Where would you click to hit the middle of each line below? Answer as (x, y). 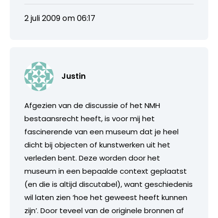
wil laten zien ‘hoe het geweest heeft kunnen (106, 197)
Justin (73, 76)
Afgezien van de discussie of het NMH (92, 105)
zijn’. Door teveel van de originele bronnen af (104, 210)
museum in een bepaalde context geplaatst (106, 171)
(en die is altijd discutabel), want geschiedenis (109, 184)
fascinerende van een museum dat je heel (101, 131)
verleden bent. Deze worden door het (92, 158)
